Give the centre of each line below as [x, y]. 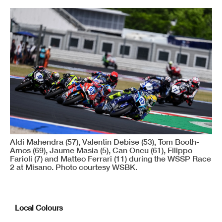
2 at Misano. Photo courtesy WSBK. [74, 166]
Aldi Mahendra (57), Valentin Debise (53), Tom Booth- [105, 141]
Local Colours [39, 207]
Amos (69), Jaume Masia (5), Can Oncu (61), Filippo [101, 150]
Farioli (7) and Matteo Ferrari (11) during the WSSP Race [111, 158]
